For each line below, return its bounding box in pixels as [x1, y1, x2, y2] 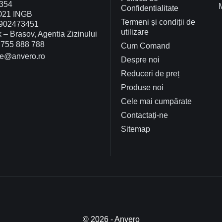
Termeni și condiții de [121, 17, 195, 26]
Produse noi [121, 83, 164, 92]
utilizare [121, 27, 149, 36]
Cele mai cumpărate [121, 97, 192, 106]
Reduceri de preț [121, 69, 179, 78]
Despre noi [121, 55, 160, 64]
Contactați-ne [121, 111, 168, 119]
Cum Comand [121, 41, 170, 50]
